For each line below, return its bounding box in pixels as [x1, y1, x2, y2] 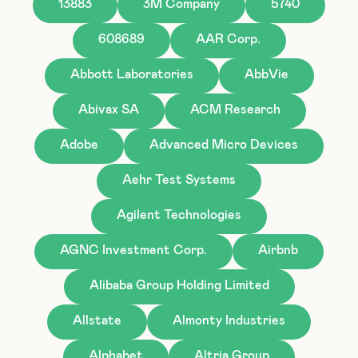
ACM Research [189, 102, 280, 116]
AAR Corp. [195, 32, 261, 46]
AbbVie [244, 67, 288, 81]
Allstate [73, 313, 121, 327]
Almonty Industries [173, 313, 285, 327]
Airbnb [258, 243, 298, 257]
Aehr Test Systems [122, 173, 236, 186]
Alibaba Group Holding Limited [89, 278, 269, 292]
